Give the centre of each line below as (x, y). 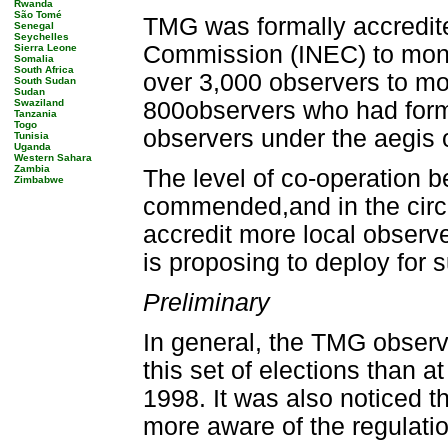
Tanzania (35, 113)
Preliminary (206, 302)
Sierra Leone (45, 47)
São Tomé (38, 14)
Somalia (34, 58)
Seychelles (41, 36)
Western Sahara (53, 157)
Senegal (34, 25)
